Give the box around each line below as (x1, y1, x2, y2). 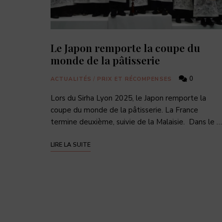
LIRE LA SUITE (51, 141, 91, 149)
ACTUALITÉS (51, 75, 92, 83)
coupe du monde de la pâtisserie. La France (51, 105, 198, 115)
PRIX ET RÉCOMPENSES (97, 75, 172, 83)
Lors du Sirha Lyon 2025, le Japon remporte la (51, 93, 206, 104)
